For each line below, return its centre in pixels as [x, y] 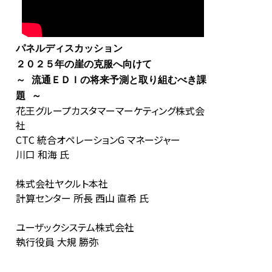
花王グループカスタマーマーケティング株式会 [110, 110]
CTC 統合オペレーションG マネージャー [98, 139]
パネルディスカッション [69, 48]
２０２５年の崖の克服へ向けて [84, 64]
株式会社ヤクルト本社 [62, 183]
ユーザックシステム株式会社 [75, 227]
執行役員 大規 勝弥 [57, 241]
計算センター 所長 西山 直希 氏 [82, 198]
